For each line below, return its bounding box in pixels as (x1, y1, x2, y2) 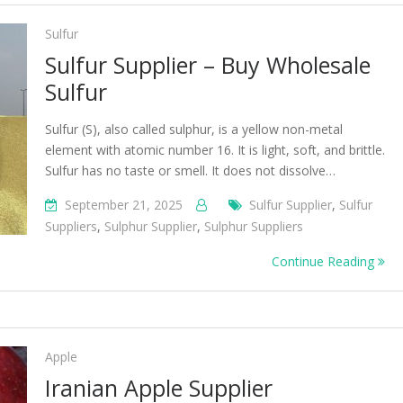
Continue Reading (272, 253, 378, 270)
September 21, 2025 (65, 196, 183, 213)
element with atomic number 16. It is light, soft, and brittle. (45, 141, 385, 158)
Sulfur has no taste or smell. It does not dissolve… (45, 162, 336, 179)
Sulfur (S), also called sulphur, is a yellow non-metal (45, 121, 343, 138)
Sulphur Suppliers (204, 218, 303, 235)
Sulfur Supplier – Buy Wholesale (45, 49, 371, 80)
